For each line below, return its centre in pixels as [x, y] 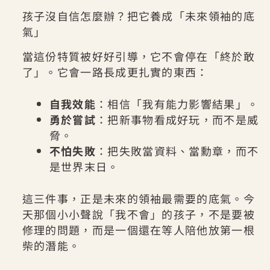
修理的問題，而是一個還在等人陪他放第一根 [138, 230]
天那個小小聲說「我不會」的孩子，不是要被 [138, 214]
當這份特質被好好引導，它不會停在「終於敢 [138, 56]
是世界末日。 [84, 167]
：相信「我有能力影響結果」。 [177, 104]
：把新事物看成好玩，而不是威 [177, 120]
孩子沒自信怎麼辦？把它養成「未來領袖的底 [138, 16]
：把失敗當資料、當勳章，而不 [177, 151]
